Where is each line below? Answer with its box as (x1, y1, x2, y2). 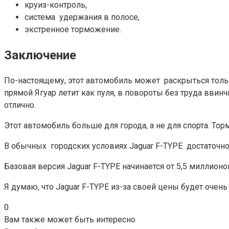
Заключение (4, 48, 76, 62)
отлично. (4, 100, 36, 110)
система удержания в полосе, (25, 12, 140, 22)
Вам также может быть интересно (4, 214, 135, 224)
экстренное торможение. (25, 25, 121, 34)
